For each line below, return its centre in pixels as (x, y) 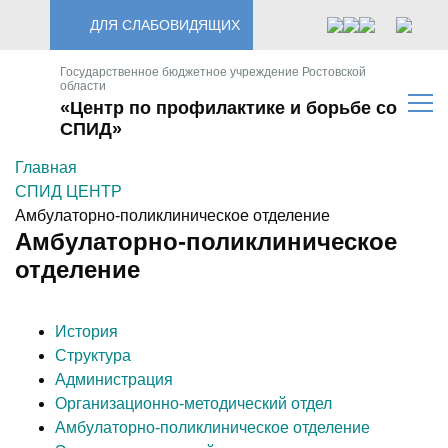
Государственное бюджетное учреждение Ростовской (213, 72)
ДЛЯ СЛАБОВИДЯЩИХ (165, 24)
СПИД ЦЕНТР (68, 191)
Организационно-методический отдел (193, 403)
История (86, 331)
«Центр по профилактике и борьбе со (228, 108)
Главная (46, 167)
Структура (93, 355)
